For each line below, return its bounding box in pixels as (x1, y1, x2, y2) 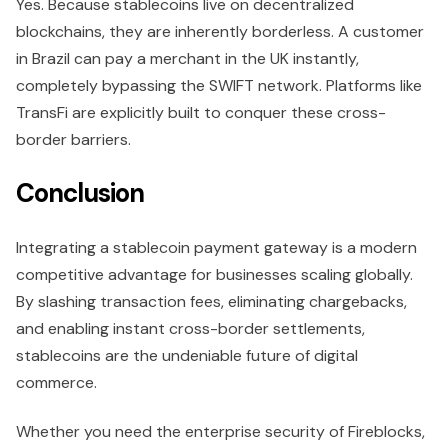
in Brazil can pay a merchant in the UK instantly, (16, 48, 359, 70)
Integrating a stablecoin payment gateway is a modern (16, 237, 417, 259)
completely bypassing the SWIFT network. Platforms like (16, 75, 422, 97)
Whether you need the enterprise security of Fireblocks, (16, 421, 425, 443)
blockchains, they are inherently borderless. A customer (16, 21, 424, 43)
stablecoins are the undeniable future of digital (16, 345, 358, 367)
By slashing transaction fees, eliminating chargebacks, (16, 291, 407, 313)
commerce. (16, 372, 101, 394)
